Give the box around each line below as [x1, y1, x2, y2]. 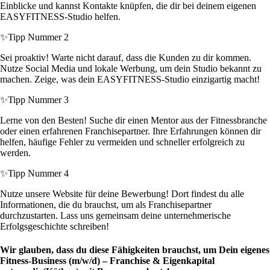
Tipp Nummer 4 [8, 168, 69, 179]
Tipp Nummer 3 [8, 95, 69, 105]
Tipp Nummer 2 [8, 32, 69, 43]
